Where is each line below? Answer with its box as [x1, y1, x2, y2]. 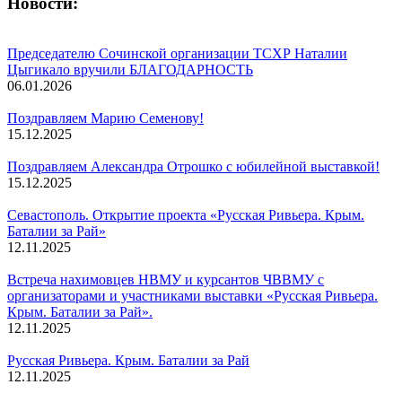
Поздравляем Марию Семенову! [7, 110, 204, 127]
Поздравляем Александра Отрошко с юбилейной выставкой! [7, 159, 380, 175]
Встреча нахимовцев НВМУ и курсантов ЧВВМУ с [7, 272, 324, 288]
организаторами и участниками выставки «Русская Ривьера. [7, 288, 378, 304]
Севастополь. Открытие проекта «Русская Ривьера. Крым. [7, 207, 364, 223]
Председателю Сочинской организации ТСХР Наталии [7, 46, 347, 62]
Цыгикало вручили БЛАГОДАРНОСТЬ [7, 62, 253, 78]
